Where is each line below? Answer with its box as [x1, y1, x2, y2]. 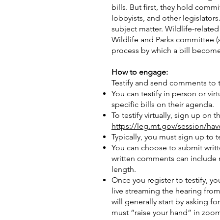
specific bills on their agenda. [111, 100, 214, 109]
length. [111, 165, 136, 174]
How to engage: [111, 67, 168, 77]
